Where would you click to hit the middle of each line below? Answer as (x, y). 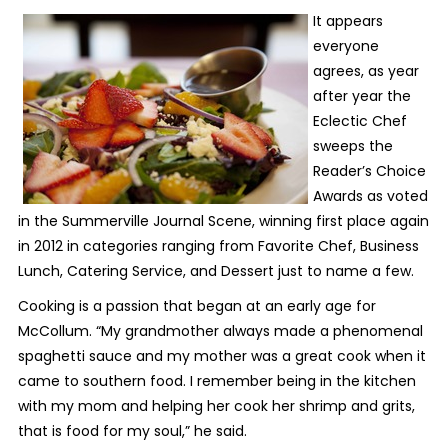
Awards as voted (370, 195)
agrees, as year (365, 70)
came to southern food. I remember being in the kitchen (216, 380)
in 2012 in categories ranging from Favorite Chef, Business (218, 245)
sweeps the (352, 145)
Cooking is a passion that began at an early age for (196, 305)
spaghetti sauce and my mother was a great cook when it (221, 355)
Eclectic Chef (359, 120)
